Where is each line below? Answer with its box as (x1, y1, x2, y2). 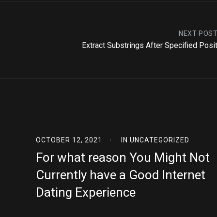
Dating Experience (36, 185, 136, 200)
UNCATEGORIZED (130, 136, 189, 144)
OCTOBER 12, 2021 (36, 136, 102, 144)
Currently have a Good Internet (36, 168, 205, 182)
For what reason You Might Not (36, 150, 210, 165)
